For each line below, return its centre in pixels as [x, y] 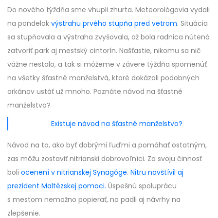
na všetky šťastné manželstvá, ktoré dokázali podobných [103, 78]
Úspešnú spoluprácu [141, 186]
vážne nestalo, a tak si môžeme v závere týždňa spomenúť [107, 64]
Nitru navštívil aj [157, 172]
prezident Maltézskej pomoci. [57, 186]
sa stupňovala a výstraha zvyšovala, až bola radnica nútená [109, 37]
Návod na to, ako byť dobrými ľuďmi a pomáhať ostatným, [107, 145]
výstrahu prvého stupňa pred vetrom [114, 23]
